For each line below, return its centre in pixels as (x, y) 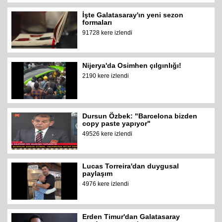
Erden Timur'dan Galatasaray (131, 216)
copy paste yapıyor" (117, 123)
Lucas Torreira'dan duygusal (131, 166)
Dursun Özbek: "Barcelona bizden (140, 116)
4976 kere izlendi (106, 184)
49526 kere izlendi (108, 134)
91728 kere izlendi (108, 33)
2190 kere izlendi (106, 76)
